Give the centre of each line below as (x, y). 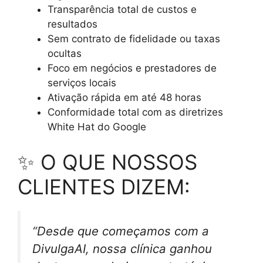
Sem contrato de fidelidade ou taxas (134, 39)
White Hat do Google (97, 127)
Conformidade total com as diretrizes (135, 112)
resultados (73, 24)
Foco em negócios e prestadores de (132, 68)
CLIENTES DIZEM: (104, 186)
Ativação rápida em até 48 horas (124, 97)
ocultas (65, 53)
